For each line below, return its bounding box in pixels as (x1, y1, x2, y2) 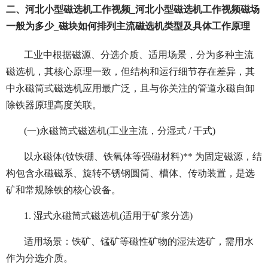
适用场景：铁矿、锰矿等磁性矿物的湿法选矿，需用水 (24, 236, 254, 247)
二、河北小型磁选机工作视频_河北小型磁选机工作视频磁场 (6, 4, 260, 15)
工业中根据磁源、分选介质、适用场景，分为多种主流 (24, 50, 254, 60)
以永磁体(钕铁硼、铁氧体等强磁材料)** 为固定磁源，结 (24, 151, 262, 162)
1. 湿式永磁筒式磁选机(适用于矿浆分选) (24, 211, 193, 221)
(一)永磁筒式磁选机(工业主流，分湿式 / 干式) (24, 126, 215, 136)
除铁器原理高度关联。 (6, 100, 102, 111)
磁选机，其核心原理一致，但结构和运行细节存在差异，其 (6, 66, 255, 77)
